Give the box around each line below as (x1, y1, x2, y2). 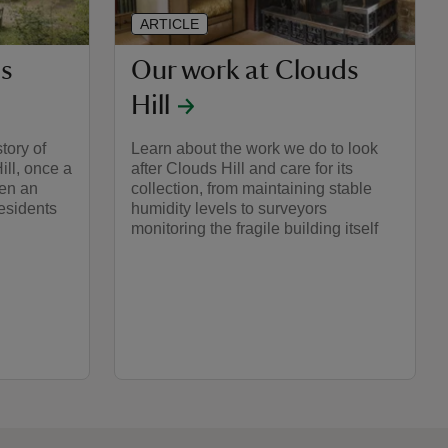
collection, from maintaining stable (131, 179, 372, 197)
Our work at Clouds (131, 55, 359, 84)
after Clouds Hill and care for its (131, 159, 353, 177)
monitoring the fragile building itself (131, 219, 378, 237)
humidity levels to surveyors (131, 199, 327, 217)
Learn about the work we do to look (131, 139, 378, 157)
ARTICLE (140, 15, 199, 32)
